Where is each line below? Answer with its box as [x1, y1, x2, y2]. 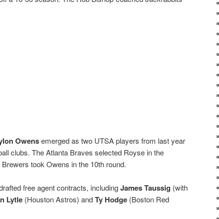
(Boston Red [127, 194, 169, 205]
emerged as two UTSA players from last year [39, 135, 185, 146]
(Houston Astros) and [22, 194, 95, 205]
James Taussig [120, 182, 171, 194]
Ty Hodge [95, 194, 127, 205]
